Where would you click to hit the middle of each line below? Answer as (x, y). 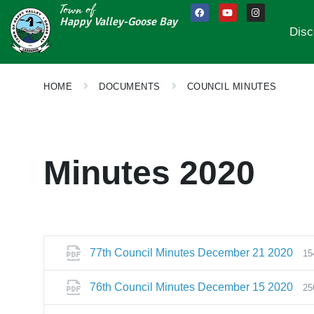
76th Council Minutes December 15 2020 (191, 287)
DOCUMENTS (130, 87)
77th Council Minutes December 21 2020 (191, 253)
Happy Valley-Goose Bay (119, 22)
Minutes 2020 (149, 173)
